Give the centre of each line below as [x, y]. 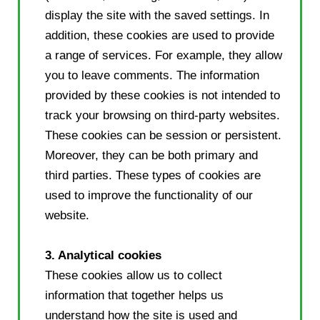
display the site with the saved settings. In [157, 15]
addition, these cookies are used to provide [160, 35]
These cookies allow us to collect [134, 275]
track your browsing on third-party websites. [162, 115]
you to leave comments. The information [152, 75]
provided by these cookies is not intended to [162, 95]
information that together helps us [134, 295]
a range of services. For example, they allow [164, 55]
